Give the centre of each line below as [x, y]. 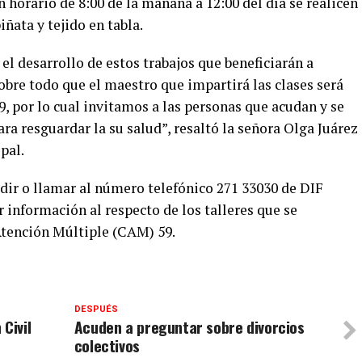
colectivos [107, 345]
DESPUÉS [96, 309]
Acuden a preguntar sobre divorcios [189, 326]
